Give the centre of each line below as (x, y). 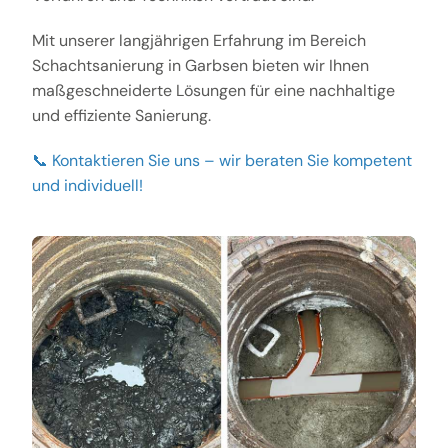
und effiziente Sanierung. (121, 116)
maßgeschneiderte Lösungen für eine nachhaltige (213, 91)
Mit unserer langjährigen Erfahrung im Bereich (198, 41)
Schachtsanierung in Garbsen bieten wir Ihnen (200, 66)
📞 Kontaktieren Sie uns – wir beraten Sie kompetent (221, 161)
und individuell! (87, 186)
